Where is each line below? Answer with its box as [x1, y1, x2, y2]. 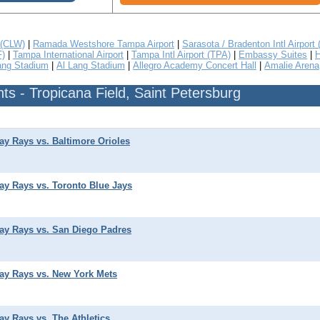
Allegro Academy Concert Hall [133, 60, 256, 71]
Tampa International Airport [13, 49, 124, 61]
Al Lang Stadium [56, 60, 125, 71]
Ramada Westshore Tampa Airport [33, 39, 174, 50]
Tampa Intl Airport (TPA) [131, 49, 231, 61]
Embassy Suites [239, 49, 307, 61]
